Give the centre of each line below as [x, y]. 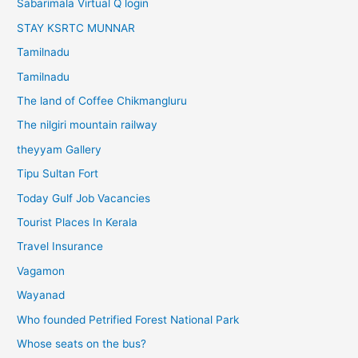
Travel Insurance [60, 247]
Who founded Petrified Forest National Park [128, 319]
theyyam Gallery [60, 149]
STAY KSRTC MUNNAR [76, 28]
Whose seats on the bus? [82, 343]
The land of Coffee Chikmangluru [102, 100]
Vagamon [41, 270]
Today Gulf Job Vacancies [84, 198]
